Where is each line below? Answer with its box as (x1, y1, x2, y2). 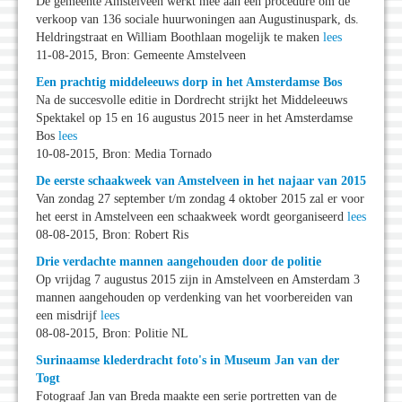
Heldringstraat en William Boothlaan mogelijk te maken (36, 31, 323, 45)
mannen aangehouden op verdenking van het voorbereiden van (36, 291, 353, 305)
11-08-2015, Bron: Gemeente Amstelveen (36, 48, 246, 63)
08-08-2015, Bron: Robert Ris (36, 228, 188, 242)
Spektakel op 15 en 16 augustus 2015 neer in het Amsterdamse (36, 111, 353, 126)
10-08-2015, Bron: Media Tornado (36, 147, 212, 162)
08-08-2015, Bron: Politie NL (36, 327, 188, 341)
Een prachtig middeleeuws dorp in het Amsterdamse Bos (36, 75, 342, 90)
